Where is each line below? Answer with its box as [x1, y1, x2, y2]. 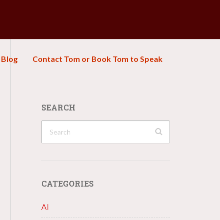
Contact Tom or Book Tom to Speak [32, 54, 163, 63]
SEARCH [41, 102, 76, 112]
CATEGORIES [41, 178, 94, 189]
